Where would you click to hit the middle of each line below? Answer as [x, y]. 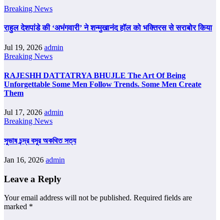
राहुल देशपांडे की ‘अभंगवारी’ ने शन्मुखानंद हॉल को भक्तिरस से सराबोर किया [108, 28]
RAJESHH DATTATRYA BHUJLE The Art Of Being [95, 75]
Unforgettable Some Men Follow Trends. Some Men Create [103, 84]
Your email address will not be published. [68, 198]
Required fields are [163, 198]
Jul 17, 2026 [24, 112]
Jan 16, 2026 [25, 160]
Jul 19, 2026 [24, 47]
